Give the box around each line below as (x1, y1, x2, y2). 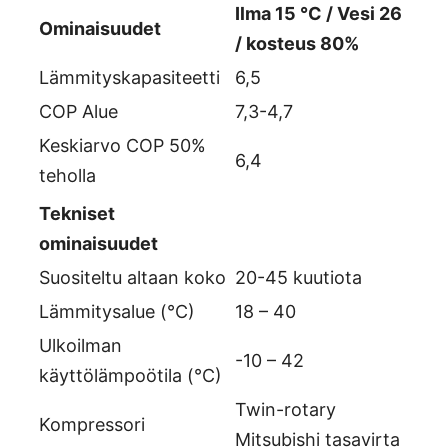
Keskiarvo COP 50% (39, 135, 206, 157)
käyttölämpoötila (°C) (39, 365, 222, 387)
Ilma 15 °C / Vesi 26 (235, 3, 402, 25)
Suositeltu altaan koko (39, 267, 226, 289)
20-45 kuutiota (235, 267, 362, 289)
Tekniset (39, 203, 115, 225)
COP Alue (39, 101, 118, 123)
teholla (39, 165, 96, 187)
